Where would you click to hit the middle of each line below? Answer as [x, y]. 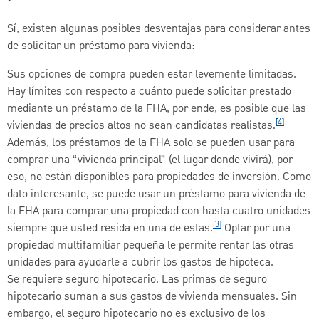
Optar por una [256, 229]
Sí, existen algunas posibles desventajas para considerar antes [159, 30]
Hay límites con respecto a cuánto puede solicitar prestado [149, 92]
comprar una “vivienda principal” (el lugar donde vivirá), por [150, 161]
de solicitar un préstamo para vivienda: [101, 47]
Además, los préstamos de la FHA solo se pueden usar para [151, 143]
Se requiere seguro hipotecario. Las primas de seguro [137, 280]
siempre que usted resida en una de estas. [110, 229]
